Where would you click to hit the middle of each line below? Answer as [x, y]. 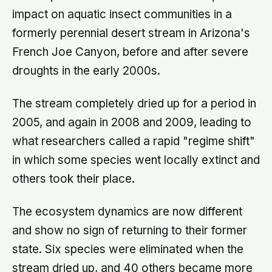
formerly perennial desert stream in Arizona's [131, 33]
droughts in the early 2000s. [86, 71]
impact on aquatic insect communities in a [122, 15]
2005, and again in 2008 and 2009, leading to [132, 122]
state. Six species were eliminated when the [128, 249]
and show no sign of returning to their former [130, 230]
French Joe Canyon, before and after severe [130, 52]
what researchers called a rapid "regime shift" [134, 141]
